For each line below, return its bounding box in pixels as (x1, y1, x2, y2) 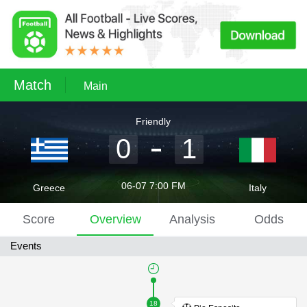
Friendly (136, 116, 171, 127)
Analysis (169, 212, 215, 226)
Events (10, 240, 42, 251)
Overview (89, 212, 141, 226)
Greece (33, 182, 66, 193)
